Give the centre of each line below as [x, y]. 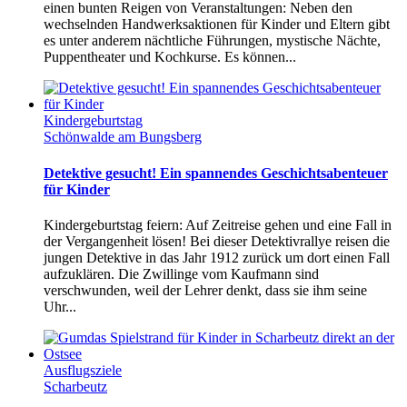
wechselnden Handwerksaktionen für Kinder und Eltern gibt [217, 25]
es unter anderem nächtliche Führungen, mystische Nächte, [212, 41]
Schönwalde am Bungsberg [123, 137]
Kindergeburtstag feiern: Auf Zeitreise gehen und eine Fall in [218, 225]
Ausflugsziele [83, 370]
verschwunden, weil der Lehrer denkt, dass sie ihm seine [205, 290]
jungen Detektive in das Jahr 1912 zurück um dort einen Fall [217, 258]
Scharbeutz [75, 387]
